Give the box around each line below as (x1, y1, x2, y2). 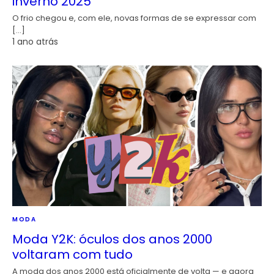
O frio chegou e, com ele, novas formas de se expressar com (12, 12, 256, 24)
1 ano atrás (12, 35, 58, 48)
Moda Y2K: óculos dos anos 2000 (12, 230, 212, 248)
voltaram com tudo (12, 245, 133, 263)
